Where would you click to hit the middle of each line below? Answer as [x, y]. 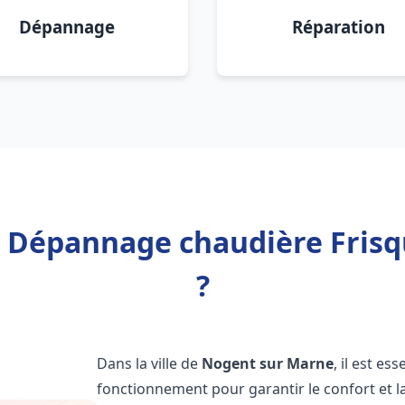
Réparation [338, 27]
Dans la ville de [150, 363]
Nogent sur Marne [268, 363]
